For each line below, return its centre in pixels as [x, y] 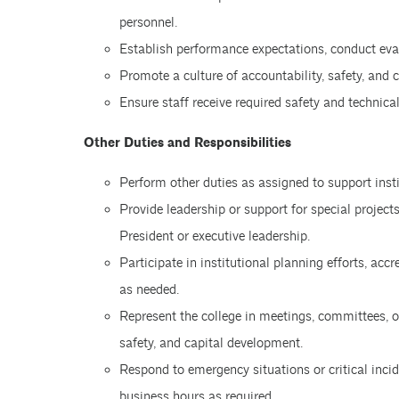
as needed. [149, 290]
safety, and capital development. [211, 343]
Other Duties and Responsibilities [187, 143]
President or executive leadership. [214, 236]
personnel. [148, 23]
